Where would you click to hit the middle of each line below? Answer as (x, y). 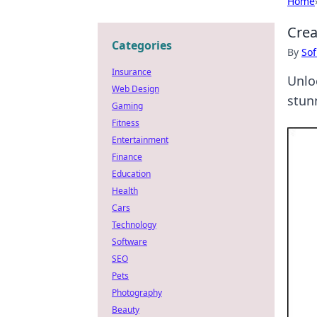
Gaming (127, 106)
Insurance (132, 72)
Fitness (126, 123)
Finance (127, 157)
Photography (137, 293)
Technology (134, 225)
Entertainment (140, 140)
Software (129, 242)
